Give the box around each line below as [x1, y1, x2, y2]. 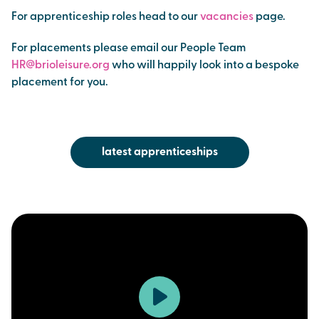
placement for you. [11, 77, 108, 88]
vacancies [200, 11, 256, 23]
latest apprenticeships [101, 147, 218, 158]
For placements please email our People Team [11, 43, 246, 54]
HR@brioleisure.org [11, 60, 110, 71]
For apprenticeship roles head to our [11, 11, 200, 23]
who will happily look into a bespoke [110, 60, 299, 71]
